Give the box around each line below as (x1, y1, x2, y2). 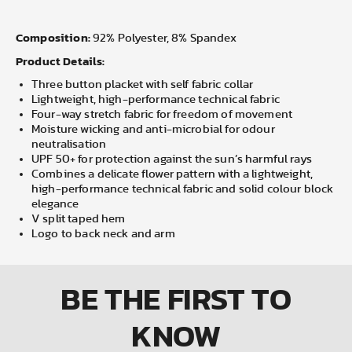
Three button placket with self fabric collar (31, 79, 254, 90)
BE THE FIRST (60, 275, 252, 322)
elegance (31, 198, 79, 210)
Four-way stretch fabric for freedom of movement (31, 108, 293, 120)
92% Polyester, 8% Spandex (92, 32, 236, 44)
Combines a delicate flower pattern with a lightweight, (31, 168, 313, 180)
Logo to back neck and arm (31, 228, 175, 240)
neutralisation (31, 138, 107, 150)
